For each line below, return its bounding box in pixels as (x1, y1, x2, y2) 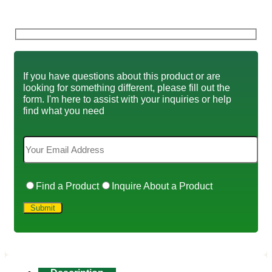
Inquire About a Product (112, 180, 212, 191)
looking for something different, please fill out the (23, 81, 230, 93)
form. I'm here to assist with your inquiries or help (23, 93, 231, 104)
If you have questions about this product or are (23, 70, 220, 81)
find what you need (23, 104, 104, 116)
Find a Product (36, 180, 99, 191)
